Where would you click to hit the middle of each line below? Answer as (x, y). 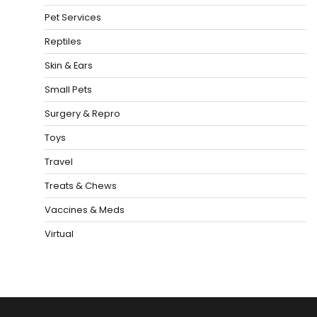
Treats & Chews (81, 185)
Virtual (59, 234)
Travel (59, 161)
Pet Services (73, 17)
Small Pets (68, 89)
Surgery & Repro (82, 113)
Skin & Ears (69, 65)
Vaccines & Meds (85, 209)
